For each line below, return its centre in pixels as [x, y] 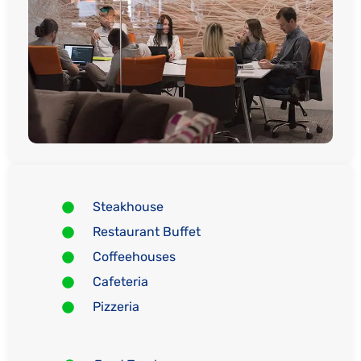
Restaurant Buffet [146, 232]
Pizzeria [116, 307]
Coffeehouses [134, 257]
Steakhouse [128, 207]
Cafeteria [120, 282]
